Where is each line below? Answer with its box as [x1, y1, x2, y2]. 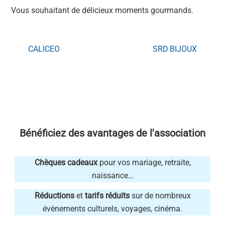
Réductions [34, 191, 74, 201]
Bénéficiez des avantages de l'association [20, 127, 205, 140]
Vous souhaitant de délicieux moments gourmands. [11, 6, 194, 16]
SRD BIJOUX [152, 44, 197, 54]
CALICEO [28, 44, 60, 54]
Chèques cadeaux [34, 158, 97, 168]
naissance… [91, 171, 134, 181]
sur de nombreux [129, 191, 191, 201]
